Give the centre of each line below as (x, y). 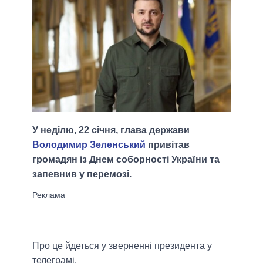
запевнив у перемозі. (82, 174)
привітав (168, 145)
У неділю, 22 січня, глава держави (111, 130)
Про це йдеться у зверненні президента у (122, 246)
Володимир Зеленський (89, 145)
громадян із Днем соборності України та (126, 160)
